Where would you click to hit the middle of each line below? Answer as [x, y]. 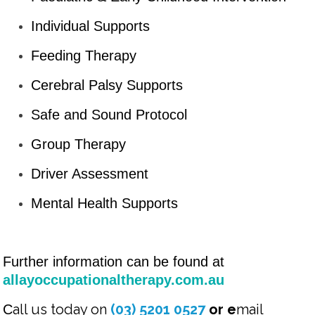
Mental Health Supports [105, 203]
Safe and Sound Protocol [109, 114]
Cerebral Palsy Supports [107, 85]
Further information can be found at [114, 261]
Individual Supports [91, 26]
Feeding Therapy [84, 55]
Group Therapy [79, 144]
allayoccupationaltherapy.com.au [114, 279]
